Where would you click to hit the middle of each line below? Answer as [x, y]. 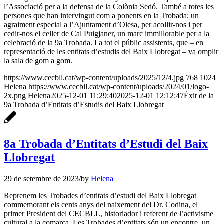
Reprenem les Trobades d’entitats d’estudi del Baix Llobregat [100, 195]
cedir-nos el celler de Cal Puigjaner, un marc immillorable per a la [107, 33]
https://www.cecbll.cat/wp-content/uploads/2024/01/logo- [119, 86]
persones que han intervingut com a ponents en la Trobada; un [101, 15]
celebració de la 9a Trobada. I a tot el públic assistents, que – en [104, 42]
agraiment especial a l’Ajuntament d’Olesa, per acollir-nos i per [103, 24]
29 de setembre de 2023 [41, 178]
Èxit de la [199, 95]
